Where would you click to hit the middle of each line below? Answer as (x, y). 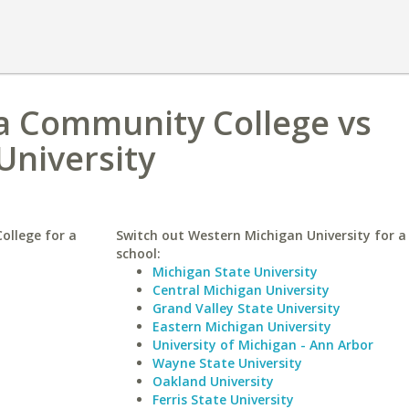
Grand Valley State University (246, 308)
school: (138, 253)
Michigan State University (235, 272)
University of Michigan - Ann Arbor (262, 345)
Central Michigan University (241, 290)
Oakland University (213, 381)
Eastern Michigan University (241, 326)
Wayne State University (227, 363)
